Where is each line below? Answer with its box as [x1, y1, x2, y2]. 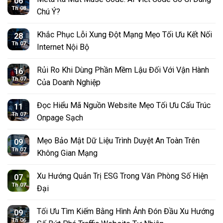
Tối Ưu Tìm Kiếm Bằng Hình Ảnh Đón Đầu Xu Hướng [37, 207, 214, 217]
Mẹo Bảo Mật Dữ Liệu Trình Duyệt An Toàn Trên [37, 136, 200, 146]
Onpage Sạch [37, 113, 83, 123]
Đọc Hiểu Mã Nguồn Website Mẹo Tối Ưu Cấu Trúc [37, 101, 211, 111]
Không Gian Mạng [37, 148, 98, 158]
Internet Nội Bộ [37, 42, 89, 52]
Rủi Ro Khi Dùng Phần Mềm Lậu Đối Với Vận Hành [37, 65, 209, 75]
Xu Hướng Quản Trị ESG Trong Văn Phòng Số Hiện [37, 171, 208, 181]
